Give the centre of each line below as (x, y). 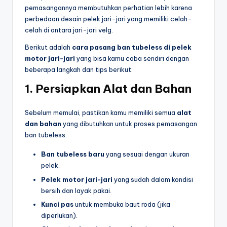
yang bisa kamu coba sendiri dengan (132, 59)
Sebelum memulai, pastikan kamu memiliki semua (101, 113)
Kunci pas (57, 204)
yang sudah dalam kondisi (153, 179)
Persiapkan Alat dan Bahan (113, 89)
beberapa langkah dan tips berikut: (79, 70)
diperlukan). (59, 215)
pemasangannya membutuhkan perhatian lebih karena (108, 8)
